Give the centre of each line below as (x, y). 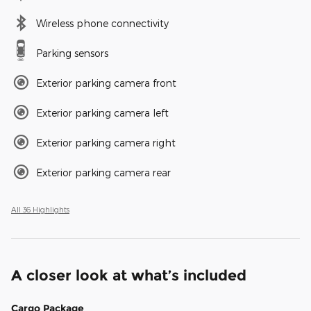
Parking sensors (72, 53)
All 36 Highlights (40, 210)
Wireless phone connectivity (102, 24)
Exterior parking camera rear (103, 173)
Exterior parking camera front (106, 83)
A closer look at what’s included (129, 276)
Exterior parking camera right (106, 143)
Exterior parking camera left (102, 113)
